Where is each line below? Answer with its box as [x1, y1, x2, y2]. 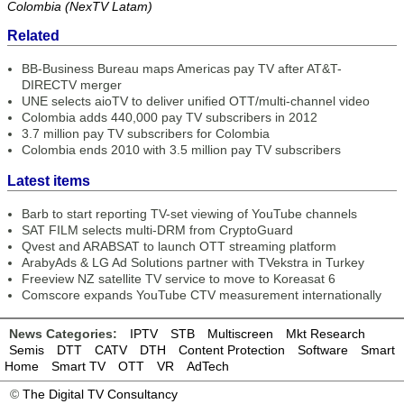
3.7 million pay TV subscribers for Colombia [22, 126, 270, 141]
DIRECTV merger [22, 78, 122, 92]
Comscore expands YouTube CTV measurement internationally [22, 288, 381, 302]
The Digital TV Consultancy [23, 387, 178, 401]
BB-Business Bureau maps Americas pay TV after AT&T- [22, 61, 342, 76]
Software [298, 343, 348, 357]
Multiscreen [207, 326, 273, 341]
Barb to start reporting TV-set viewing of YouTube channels [22, 207, 357, 221]
